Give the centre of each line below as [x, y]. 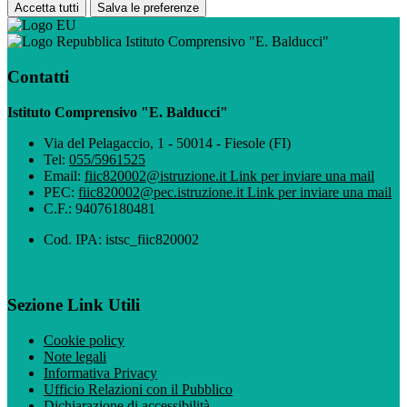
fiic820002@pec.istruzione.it [163, 192]
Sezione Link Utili [74, 305]
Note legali [75, 356]
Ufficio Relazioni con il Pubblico [138, 389]
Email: [64, 175]
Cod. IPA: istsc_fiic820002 [121, 239]
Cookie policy [84, 340]
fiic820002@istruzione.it [157, 175]
